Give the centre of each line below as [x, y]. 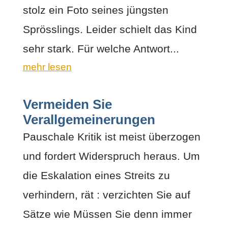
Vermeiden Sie [67, 104]
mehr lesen [47, 67]
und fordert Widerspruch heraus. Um [111, 156]
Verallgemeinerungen [89, 119]
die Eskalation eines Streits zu [96, 175]
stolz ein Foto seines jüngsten [95, 10]
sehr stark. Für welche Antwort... [101, 48]
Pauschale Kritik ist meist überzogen [111, 136]
